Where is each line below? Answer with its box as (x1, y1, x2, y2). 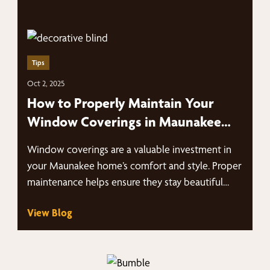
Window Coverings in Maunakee (27, 113, 222, 130)
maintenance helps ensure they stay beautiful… (27, 175, 230, 188)
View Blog (27, 206, 73, 219)
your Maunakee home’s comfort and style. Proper (27, 159, 242, 172)
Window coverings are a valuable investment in (27, 143, 232, 155)
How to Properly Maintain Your (27, 95, 215, 111)
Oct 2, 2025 (27, 78, 65, 88)
